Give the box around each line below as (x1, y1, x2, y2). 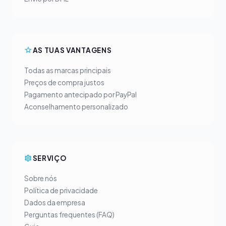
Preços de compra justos (24, 78, 104, 87)
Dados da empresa (24, 198, 85, 207)
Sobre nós (24, 174, 57, 183)
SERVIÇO (32, 153, 67, 162)
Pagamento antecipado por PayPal (24, 90, 137, 99)
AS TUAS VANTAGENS (32, 45, 112, 54)
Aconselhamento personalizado (24, 102, 128, 111)
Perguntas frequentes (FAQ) (24, 210, 115, 219)
